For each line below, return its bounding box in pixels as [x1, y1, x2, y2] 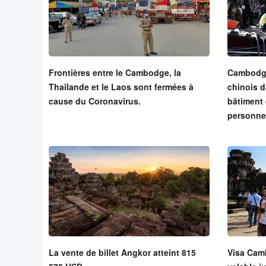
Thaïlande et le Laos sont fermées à [49, 80, 194, 93]
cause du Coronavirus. [49, 94, 141, 107]
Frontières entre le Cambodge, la [49, 66, 181, 78]
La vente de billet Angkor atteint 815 [49, 246, 196, 258]
